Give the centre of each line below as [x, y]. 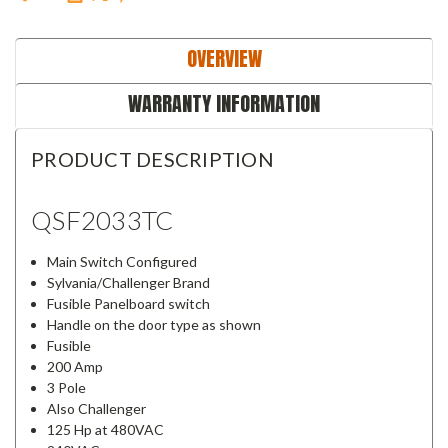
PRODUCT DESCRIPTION [152, 158]
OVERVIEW [224, 58]
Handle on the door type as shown [154, 325]
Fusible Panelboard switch [129, 304]
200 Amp [75, 367]
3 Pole [67, 388]
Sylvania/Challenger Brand [130, 283]
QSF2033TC [102, 220]
